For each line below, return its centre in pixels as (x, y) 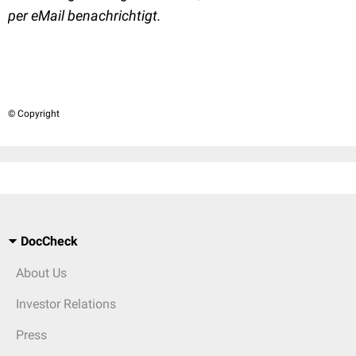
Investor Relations (66, 304)
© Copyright (34, 114)
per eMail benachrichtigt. (85, 15)
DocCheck (49, 241)
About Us (41, 273)
